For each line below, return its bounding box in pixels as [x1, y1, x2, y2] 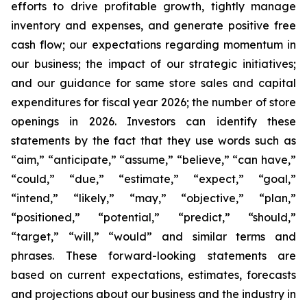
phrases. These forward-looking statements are [11, 249, 296, 262]
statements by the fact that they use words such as [11, 134, 296, 147]
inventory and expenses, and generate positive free [11, 19, 296, 32]
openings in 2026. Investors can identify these [11, 114, 296, 128]
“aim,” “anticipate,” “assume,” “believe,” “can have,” [11, 153, 296, 167]
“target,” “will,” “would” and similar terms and [11, 230, 296, 243]
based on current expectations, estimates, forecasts [11, 268, 296, 282]
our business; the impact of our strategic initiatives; [11, 57, 296, 71]
